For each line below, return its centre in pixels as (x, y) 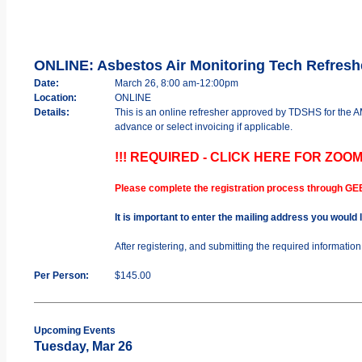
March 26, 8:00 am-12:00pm (176, 83)
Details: (51, 112)
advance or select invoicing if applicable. (203, 126)
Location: (55, 97)
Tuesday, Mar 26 (83, 346)
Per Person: (61, 275)
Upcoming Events (74, 330)
